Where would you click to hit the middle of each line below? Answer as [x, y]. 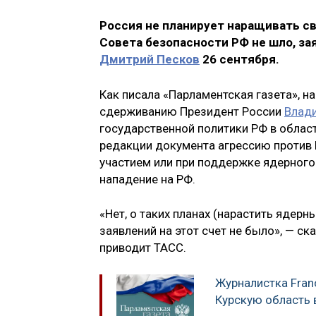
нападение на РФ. [147, 179]
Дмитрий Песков [150, 60]
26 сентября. [239, 60]
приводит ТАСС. [144, 248]
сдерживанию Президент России [192, 111]
